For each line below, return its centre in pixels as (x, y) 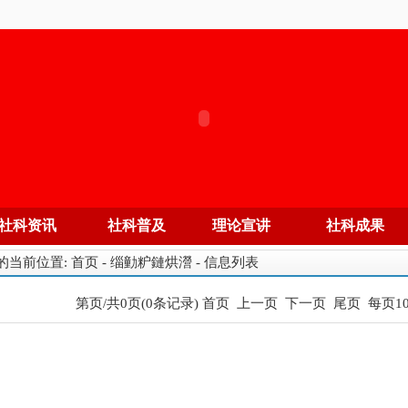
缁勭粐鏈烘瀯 (151, 262)
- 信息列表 (225, 262)
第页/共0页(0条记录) (139, 303)
